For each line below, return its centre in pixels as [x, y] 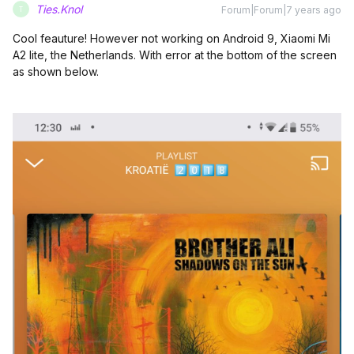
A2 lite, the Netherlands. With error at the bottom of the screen [175, 55]
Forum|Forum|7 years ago [281, 10]
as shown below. [56, 72]
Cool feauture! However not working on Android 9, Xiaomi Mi [171, 39]
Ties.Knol [59, 9]
